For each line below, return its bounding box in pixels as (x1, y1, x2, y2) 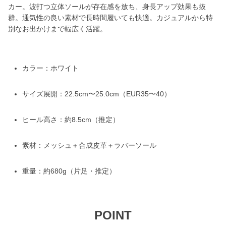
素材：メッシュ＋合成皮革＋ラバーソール (22, 141, 156, 149)
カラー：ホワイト (22, 64, 79, 72)
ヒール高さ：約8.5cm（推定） (22, 116, 120, 124)
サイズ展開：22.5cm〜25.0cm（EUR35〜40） (22, 90, 171, 98)
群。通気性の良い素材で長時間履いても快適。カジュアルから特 (8, 14, 213, 22)
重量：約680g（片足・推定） (22, 167, 116, 175)
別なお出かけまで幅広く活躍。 (8, 25, 107, 33)
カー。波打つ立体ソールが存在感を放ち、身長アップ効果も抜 (8, 3, 206, 11)
